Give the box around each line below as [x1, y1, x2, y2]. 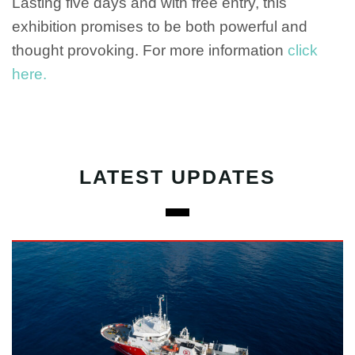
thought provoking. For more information [12, 42, 288, 59]
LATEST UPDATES [79, 165, 276, 188]
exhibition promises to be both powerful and [12, 18, 307, 36]
